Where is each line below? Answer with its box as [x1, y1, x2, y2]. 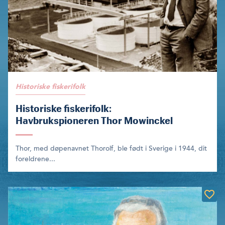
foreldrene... [16, 155, 55, 164]
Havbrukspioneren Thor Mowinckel [16, 115, 173, 127]
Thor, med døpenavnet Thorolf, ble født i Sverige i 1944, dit [16, 144, 207, 153]
